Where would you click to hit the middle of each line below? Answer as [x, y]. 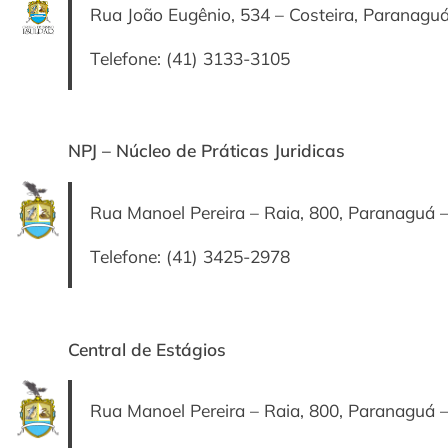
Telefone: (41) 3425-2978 [189, 257]
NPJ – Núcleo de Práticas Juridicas [206, 151]
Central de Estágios [147, 349]
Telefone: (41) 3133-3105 [189, 59]
